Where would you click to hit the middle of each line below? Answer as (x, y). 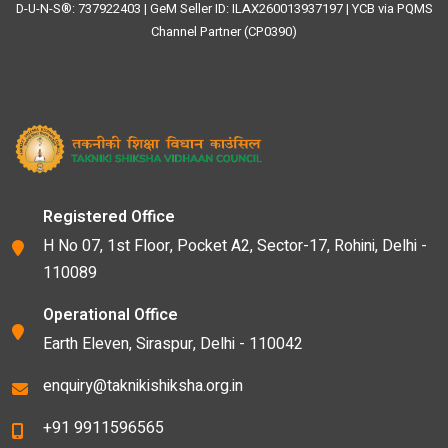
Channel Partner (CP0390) (224, 31)
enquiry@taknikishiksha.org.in (143, 386)
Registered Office (109, 217)
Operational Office (110, 315)
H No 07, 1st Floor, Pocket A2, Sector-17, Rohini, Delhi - (235, 246)
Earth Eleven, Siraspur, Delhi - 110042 (173, 344)
